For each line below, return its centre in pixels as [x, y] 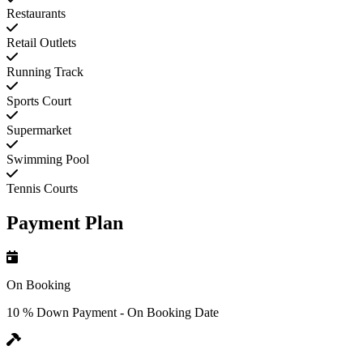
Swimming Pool [48, 160]
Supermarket [39, 130]
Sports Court [39, 101]
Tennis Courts [42, 189]
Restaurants [36, 14]
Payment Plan [65, 223]
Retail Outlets [41, 43]
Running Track [45, 72]
